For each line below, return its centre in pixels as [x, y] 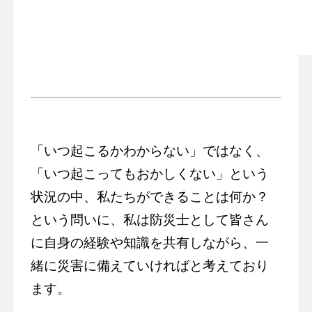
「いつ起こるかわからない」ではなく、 [149, 151]
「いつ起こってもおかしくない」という [149, 174]
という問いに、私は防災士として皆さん [149, 220]
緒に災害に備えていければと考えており [149, 266]
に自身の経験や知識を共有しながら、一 [149, 243]
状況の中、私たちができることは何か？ [149, 197]
